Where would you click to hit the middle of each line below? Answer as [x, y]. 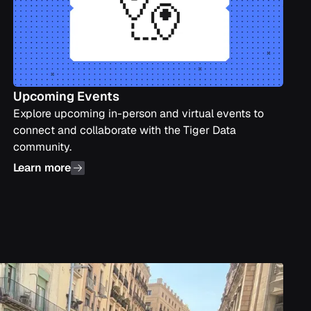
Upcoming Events [66, 96]
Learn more [42, 168]
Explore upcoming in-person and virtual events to [138, 114]
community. [42, 147]
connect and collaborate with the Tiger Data [124, 130]
